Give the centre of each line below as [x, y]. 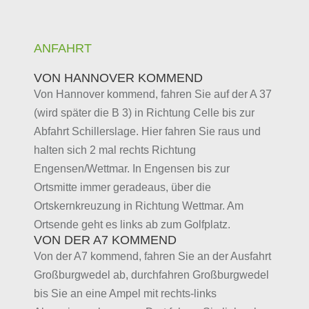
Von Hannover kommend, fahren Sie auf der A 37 [152, 94]
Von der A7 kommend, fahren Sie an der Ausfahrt [152, 257]
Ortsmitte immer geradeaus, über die [122, 188]
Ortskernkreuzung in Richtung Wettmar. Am [138, 206]
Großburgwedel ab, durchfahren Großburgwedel [151, 275]
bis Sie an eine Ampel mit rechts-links [125, 294]
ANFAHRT [62, 49]
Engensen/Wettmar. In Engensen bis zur [131, 169]
